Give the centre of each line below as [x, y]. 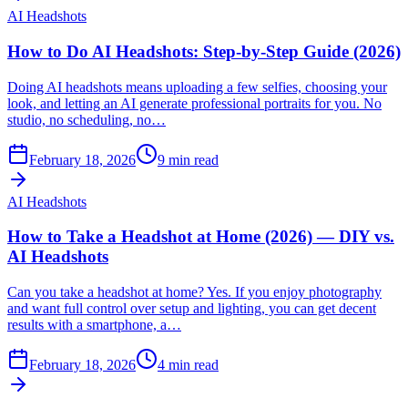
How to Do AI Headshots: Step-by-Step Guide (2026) [204, 51]
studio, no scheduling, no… [87, 119]
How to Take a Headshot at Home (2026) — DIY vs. [201, 237]
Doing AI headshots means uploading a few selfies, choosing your [197, 87]
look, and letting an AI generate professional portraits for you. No [194, 103]
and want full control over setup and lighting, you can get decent [192, 309]
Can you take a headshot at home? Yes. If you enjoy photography [194, 292]
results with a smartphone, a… [94, 325]
